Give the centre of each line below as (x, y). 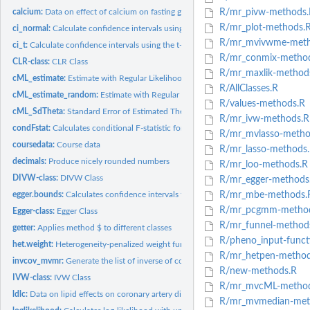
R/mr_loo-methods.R (262, 165)
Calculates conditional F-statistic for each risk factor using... (161, 128)
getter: (25, 227)
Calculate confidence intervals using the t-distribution (127, 45)
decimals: (31, 161)
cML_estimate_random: (57, 94)
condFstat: (33, 128)
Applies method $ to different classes (105, 227)
